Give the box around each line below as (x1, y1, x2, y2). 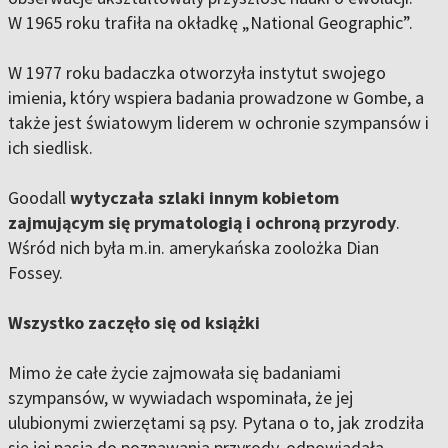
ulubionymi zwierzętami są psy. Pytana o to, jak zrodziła (8, 411, 424, 435)
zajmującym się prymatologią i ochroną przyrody (8, 211, 396, 235)
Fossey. (8, 261, 63, 285)
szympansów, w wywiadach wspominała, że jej (8, 386, 353, 410)
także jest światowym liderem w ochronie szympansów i (8, 111, 429, 135)
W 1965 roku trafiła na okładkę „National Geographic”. (8, 11, 413, 35)
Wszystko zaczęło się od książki (8, 311, 260, 335)
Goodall (8, 186, 70, 210)
